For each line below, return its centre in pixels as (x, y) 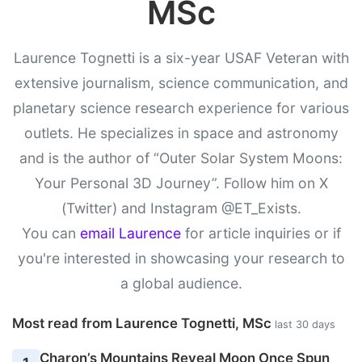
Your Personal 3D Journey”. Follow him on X (181, 183)
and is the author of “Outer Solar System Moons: (181, 158)
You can (51, 234)
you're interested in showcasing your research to (181, 259)
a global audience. (181, 284)
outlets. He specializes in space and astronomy (181, 133)
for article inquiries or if (261, 234)
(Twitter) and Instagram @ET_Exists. (181, 208)
